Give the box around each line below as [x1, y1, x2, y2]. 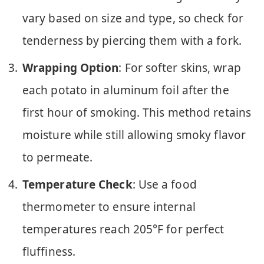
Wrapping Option [22, 60, 119, 76]
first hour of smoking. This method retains [22, 105, 251, 121]
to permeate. [22, 150, 93, 166]
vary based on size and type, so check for [22, 10, 243, 26]
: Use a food [132, 177, 197, 193]
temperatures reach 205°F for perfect [22, 222, 225, 237]
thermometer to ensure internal [22, 199, 196, 215]
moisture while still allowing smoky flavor [22, 127, 246, 143]
